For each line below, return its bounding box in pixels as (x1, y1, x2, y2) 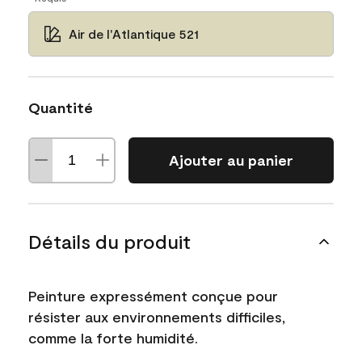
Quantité (28, 98, 93, 116)
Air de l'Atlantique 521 (69, 25, 199, 41)
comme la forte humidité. (28, 328, 198, 347)
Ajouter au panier (168, 151, 293, 169)
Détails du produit (28, 229, 191, 253)
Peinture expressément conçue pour (28, 286, 278, 305)
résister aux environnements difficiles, (28, 307, 285, 326)
